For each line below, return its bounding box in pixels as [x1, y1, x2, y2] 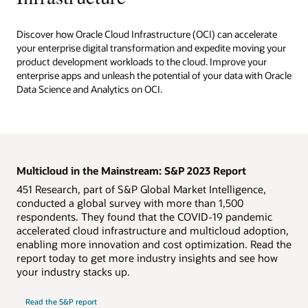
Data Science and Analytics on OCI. [16, 82, 162, 96]
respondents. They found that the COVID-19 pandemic [16, 210, 272, 224]
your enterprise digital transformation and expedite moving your [16, 41, 286, 55]
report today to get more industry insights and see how [16, 251, 278, 265]
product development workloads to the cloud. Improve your [16, 55, 267, 69]
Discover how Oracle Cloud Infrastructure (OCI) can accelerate [16, 27, 277, 41]
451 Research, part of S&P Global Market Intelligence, [16, 182, 266, 197]
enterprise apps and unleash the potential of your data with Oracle [16, 69, 291, 82]
